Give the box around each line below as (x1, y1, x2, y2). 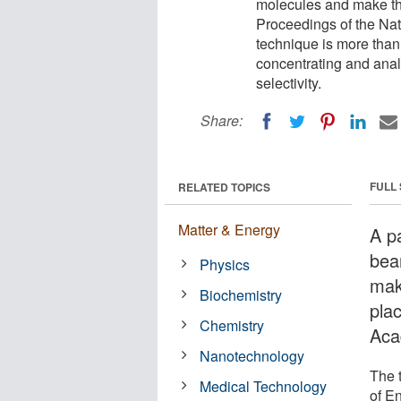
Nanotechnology (200, 345, 305, 366)
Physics (200, 253, 251, 275)
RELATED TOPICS (178, 178, 270, 195)
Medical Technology (200, 375, 328, 397)
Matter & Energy (178, 218, 280, 240)
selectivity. (256, 73, 321, 93)
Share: (200, 110, 243, 131)
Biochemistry (200, 284, 283, 305)
